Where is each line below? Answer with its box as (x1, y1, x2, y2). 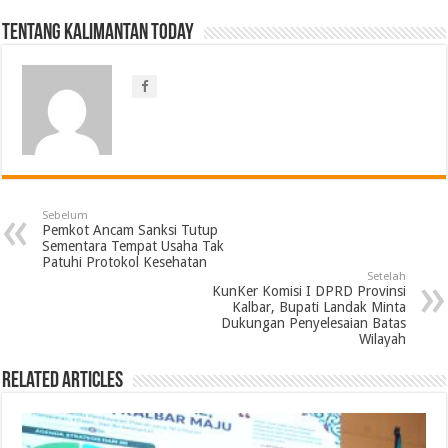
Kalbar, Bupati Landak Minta (231, 299, 406, 316)
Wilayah (358, 331, 406, 348)
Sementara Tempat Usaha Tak (42, 238, 225, 255)
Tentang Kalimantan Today (2, 22, 195, 46)
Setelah (366, 270, 406, 284)
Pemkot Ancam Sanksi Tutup (42, 222, 219, 239)
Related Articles (2, 370, 124, 394)
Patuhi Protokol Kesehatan (42, 254, 208, 271)
